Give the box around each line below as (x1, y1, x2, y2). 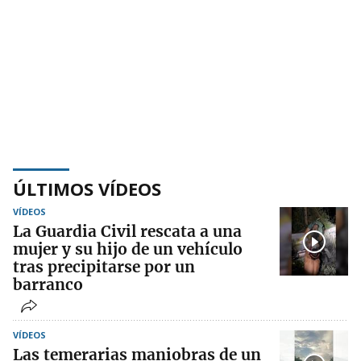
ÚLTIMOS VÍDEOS (13, 176, 161, 201)
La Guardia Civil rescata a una (13, 222, 242, 241)
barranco (13, 275, 83, 294)
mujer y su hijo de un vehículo (13, 239, 243, 259)
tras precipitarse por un (13, 257, 195, 276)
